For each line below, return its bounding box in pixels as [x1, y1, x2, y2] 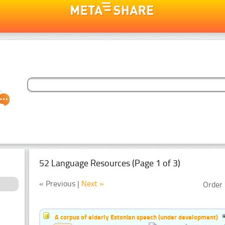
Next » [81, 178, 104, 188]
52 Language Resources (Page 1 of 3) [39, 157, 180, 169]
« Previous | [39, 178, 81, 188]
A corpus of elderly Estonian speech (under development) [53, 212, 218, 221]
